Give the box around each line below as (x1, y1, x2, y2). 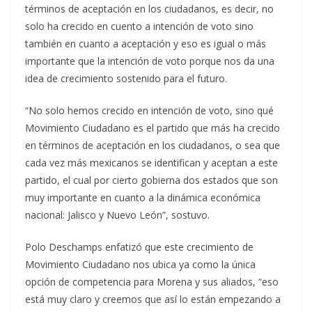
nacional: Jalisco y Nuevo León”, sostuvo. (25, 208, 210, 222)
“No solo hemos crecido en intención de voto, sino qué (25, 104, 274, 118)
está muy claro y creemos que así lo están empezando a (25, 292, 281, 306)
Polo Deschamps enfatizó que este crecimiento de (25, 240, 253, 254)
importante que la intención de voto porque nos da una (25, 54, 274, 68)
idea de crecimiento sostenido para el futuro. (25, 72, 227, 86)
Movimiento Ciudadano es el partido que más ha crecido (25, 121, 280, 135)
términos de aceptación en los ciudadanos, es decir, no (25, 2, 274, 16)
